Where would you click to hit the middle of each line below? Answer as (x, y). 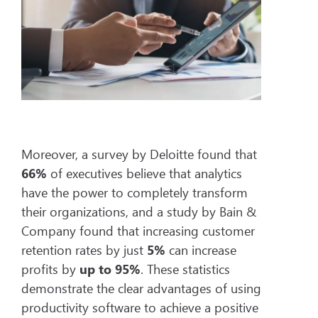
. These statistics (185, 269)
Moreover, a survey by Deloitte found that (139, 154)
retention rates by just (84, 250)
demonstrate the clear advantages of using (141, 288)
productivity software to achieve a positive (140, 307)
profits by (50, 269)
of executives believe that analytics (144, 173)
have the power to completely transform (135, 192)
